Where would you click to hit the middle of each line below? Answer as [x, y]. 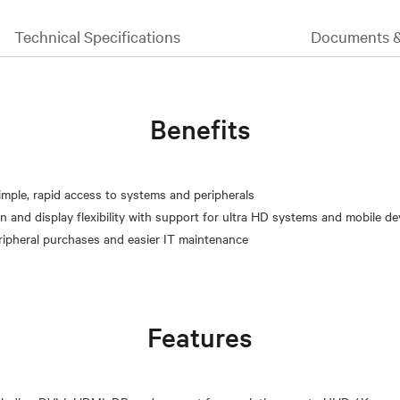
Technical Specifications [97, 36]
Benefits [200, 128]
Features [200, 336]
